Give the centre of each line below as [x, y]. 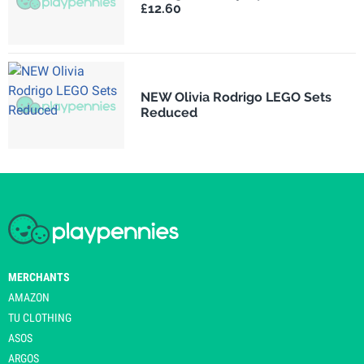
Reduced [169, 113]
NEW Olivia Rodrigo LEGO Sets [236, 97]
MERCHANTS [39, 277]
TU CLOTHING [40, 317]
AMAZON [29, 297]
